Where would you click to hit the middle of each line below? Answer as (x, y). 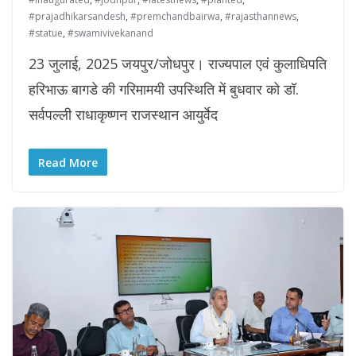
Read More (68, 162)
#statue (46, 33)
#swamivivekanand (110, 33)
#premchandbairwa (175, 16)
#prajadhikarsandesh (77, 16)
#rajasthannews (261, 16)
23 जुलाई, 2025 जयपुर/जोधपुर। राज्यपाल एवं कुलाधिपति (178, 63)
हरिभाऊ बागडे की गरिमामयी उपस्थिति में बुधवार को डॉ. (164, 89)
